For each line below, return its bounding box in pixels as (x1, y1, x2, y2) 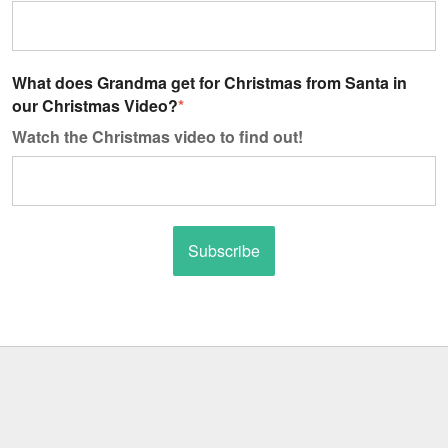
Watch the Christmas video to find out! (12, 124, 303, 148)
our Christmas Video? (12, 93, 178, 117)
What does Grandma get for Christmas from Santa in (12, 70, 407, 94)
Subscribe (188, 239, 260, 263)
